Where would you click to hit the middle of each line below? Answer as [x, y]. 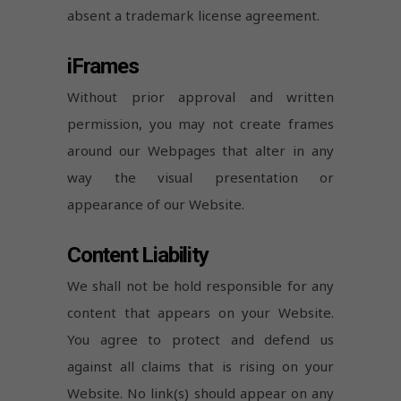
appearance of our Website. [156, 205]
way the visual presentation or [200, 178]
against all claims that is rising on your [200, 367]
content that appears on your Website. [200, 313]
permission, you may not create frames [200, 124]
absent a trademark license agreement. [193, 15]
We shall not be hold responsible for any [200, 286]
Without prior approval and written [200, 97]
